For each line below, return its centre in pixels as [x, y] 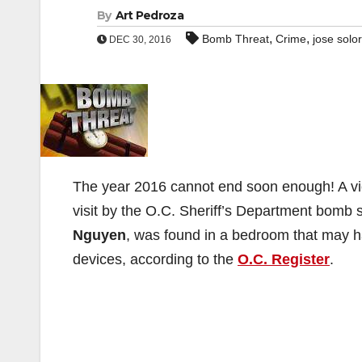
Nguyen [99, 235]
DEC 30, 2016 [139, 40]
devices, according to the [155, 259]
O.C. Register [284, 259]
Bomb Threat [236, 39]
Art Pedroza [149, 15]
